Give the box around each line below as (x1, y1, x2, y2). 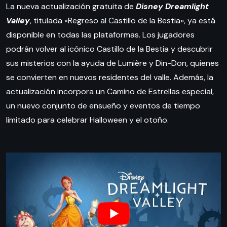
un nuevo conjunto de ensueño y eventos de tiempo (6, 100, 200, 111)
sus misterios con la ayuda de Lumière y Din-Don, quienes (6, 58, 219, 69)
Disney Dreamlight (136, 1, 209, 12)
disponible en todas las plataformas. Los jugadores (6, 29, 195, 41)
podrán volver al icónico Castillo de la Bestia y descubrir (6, 44, 213, 55)
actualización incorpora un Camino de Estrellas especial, (6, 86, 214, 97)
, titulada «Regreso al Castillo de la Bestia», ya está (30, 15, 215, 26)
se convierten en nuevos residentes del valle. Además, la (6, 72, 213, 83)
